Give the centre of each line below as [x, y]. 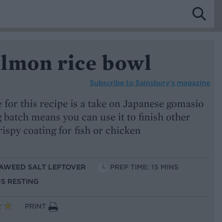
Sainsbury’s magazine [173, 83]
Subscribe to [112, 83]
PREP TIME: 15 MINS [144, 167]
